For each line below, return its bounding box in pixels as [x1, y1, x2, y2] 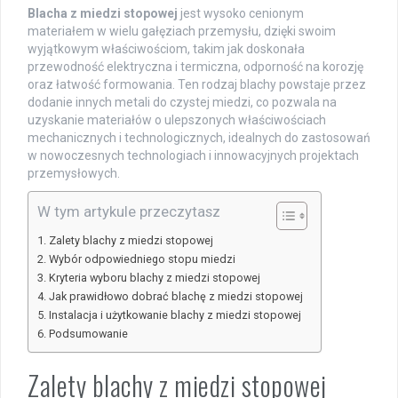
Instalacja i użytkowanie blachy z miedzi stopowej [48, 308, 301, 322]
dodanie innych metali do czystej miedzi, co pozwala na [28, 95, 337, 110]
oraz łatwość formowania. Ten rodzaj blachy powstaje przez [28, 77, 366, 92]
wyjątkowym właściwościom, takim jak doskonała [28, 42, 305, 57]
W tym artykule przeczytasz [37, 203, 220, 221]
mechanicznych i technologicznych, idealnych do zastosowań [28, 131, 370, 146]
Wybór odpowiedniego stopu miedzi [48, 252, 235, 267]
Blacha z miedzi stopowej [28, 6, 178, 21]
